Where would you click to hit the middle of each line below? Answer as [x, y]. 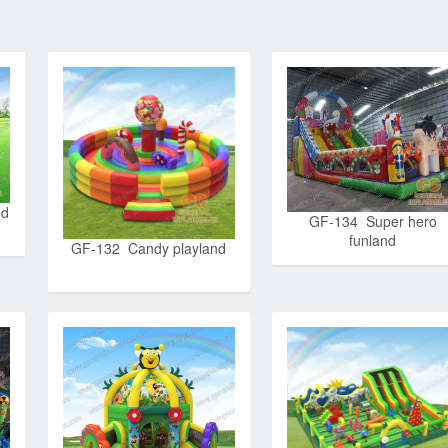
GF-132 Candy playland [149, 248]
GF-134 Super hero [372, 220]
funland [373, 239]
